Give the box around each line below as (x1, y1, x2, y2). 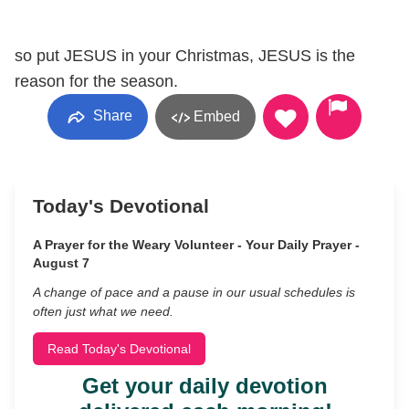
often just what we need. (33, 304, 173, 319)
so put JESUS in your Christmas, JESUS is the (15, 47, 355, 65)
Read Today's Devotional (47, 341, 191, 356)
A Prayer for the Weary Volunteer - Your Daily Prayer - (33, 237, 360, 252)
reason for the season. (15, 72, 178, 90)
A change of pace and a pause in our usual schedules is (33, 285, 355, 299)
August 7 (33, 256, 89, 270)
